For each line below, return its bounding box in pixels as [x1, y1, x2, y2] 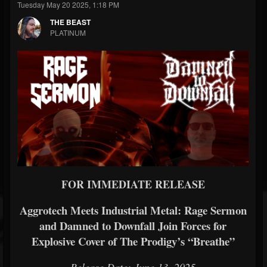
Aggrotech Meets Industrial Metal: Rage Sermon [19, 202, 247, 218]
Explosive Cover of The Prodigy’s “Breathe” [31, 233, 235, 249]
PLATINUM [50, 27, 86, 38]
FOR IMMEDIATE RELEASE [61, 176, 205, 192]
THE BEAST [50, 17, 91, 27]
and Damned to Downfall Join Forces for [39, 218, 226, 234]
